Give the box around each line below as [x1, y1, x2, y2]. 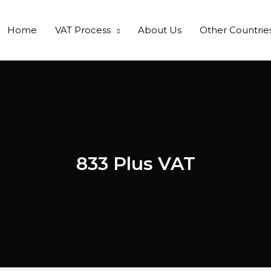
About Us [138, 24, 181, 36]
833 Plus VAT [76, 152, 195, 175]
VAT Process [55, 24, 111, 36]
